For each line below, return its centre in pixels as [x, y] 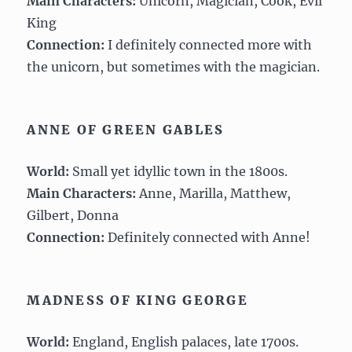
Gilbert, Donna [73, 215]
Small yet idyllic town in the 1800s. [179, 171]
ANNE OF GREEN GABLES [126, 129]
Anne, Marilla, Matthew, [214, 193]
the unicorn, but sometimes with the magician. [174, 66]
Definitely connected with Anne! [208, 237]
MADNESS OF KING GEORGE [137, 300]
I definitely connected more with [209, 44]
